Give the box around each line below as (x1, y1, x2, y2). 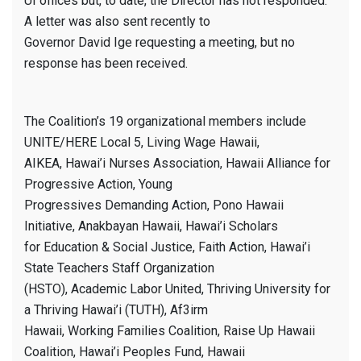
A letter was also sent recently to (24, 14, 210, 30)
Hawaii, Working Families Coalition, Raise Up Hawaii (24, 323, 315, 339)
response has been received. (24, 56, 188, 72)
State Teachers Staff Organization (24, 260, 214, 276)
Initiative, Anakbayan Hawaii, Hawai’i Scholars (24, 218, 278, 234)
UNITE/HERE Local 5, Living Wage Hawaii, (24, 135, 259, 151)
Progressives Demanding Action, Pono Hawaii (24, 197, 284, 214)
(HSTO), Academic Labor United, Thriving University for (24, 281, 330, 297)
